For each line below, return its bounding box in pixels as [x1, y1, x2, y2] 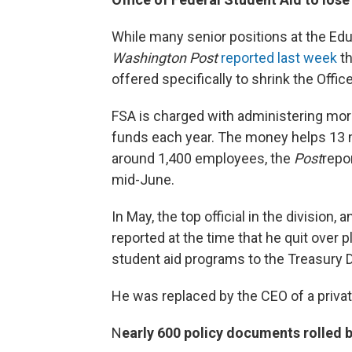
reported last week [221, 49, 337, 67]
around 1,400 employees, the [112, 150, 294, 167]
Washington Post [112, 49, 218, 67]
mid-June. [112, 171, 174, 189]
